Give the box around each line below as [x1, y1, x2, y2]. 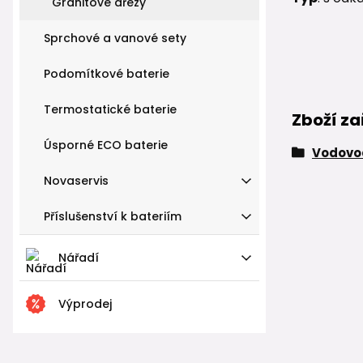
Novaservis [44, 172, 109, 189]
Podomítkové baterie [44, 65, 169, 82]
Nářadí [58, 249, 99, 266]
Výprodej [58, 295, 112, 312]
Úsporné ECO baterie [44, 136, 168, 153]
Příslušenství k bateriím [44, 207, 181, 224]
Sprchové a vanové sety [44, 29, 186, 46]
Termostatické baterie [44, 100, 177, 117]
